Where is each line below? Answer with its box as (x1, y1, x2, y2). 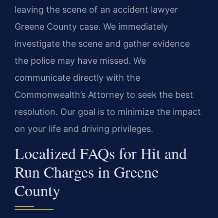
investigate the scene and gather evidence (15, 38, 190, 49)
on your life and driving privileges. (15, 123, 153, 134)
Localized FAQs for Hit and (15, 142, 187, 163)
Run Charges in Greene (15, 161, 159, 182)
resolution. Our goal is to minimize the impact (15, 106, 201, 117)
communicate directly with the (15, 72, 140, 83)
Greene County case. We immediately (15, 21, 168, 32)
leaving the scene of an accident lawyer (15, 4, 178, 15)
